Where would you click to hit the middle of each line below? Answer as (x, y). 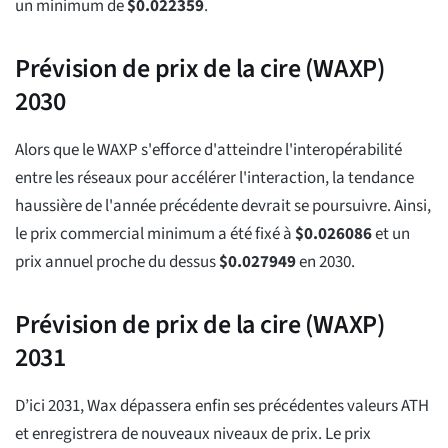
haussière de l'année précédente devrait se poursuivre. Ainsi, (223, 206)
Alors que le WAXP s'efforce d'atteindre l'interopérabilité (208, 150)
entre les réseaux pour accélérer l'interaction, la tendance (214, 178)
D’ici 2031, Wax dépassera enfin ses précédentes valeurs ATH (222, 406)
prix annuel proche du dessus (117, 262)
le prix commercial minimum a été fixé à (155, 234)
